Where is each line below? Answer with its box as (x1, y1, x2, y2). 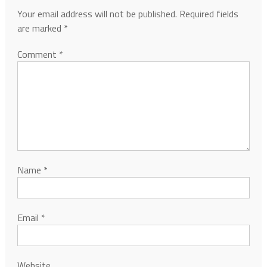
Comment (17, 47, 59, 61)
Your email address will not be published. (17, 7, 177, 21)
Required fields (179, 7, 238, 21)
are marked (17, 21, 64, 35)
